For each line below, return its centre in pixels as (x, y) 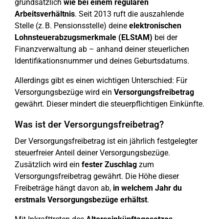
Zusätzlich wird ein (48, 165)
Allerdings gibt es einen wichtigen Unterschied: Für (101, 81)
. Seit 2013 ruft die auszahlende (129, 14)
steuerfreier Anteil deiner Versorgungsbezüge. (92, 153)
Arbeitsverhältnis (45, 14)
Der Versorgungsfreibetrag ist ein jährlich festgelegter (106, 141)
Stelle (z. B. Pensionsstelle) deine (72, 26)
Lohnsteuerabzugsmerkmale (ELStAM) (84, 38)
